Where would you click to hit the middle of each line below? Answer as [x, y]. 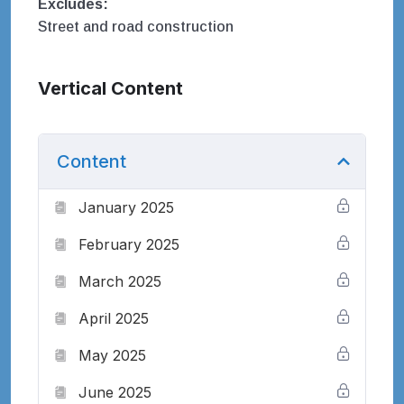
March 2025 [120, 282]
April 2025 [114, 319]
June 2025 [115, 393]
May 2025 [112, 356]
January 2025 [126, 208]
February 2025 [129, 245]
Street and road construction [136, 27]
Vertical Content [110, 89]
